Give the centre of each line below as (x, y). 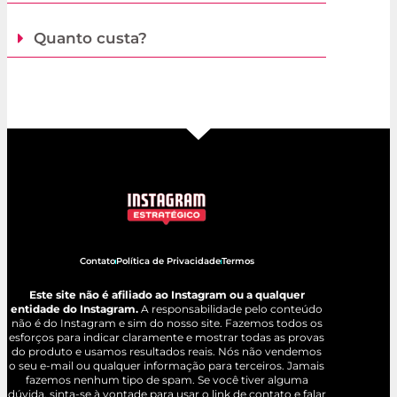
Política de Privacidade (168, 261)
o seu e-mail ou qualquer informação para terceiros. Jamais (167, 366)
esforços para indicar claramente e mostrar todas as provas (167, 338)
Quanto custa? (90, 38)
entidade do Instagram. (74, 309)
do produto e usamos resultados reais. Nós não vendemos (167, 352)
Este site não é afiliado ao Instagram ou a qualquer (167, 295)
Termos (237, 261)
